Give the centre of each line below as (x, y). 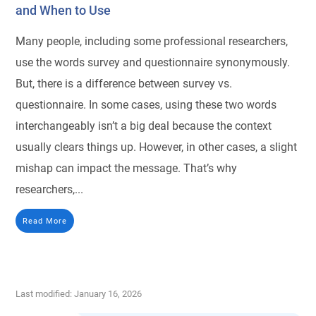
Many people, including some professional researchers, (152, 41)
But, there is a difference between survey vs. (124, 84)
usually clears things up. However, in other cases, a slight (157, 147)
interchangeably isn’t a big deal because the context (144, 126)
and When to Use (63, 10)
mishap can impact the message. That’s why (127, 168)
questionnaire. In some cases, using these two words (146, 105)
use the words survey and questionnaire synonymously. (153, 62)
